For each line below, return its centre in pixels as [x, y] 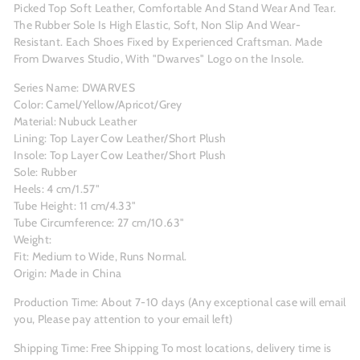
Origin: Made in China [68, 274]
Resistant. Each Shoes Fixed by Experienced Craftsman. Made [168, 42]
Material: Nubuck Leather [76, 122]
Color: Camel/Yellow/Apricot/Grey [98, 105]
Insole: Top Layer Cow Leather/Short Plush [120, 155]
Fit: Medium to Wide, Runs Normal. [100, 257]
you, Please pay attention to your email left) [123, 319]
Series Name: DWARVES [74, 88]
